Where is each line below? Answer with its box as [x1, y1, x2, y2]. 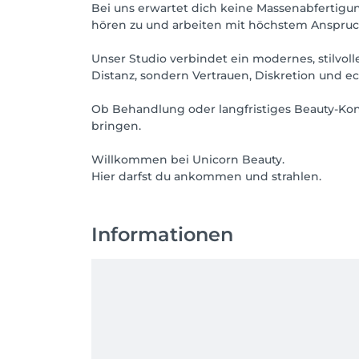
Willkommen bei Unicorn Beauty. [91, 152, 284, 167]
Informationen [91, 223, 233, 246]
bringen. [91, 119, 141, 133]
